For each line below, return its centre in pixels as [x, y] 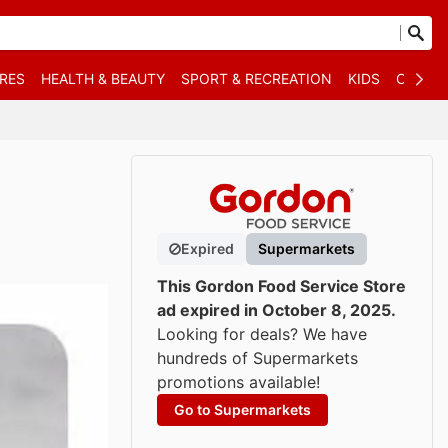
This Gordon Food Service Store [281, 286]
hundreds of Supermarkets [257, 358]
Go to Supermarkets [242, 409]
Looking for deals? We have [262, 334]
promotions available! [238, 382]
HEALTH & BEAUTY [103, 78]
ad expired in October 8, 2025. [276, 310]
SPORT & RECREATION [256, 78]
